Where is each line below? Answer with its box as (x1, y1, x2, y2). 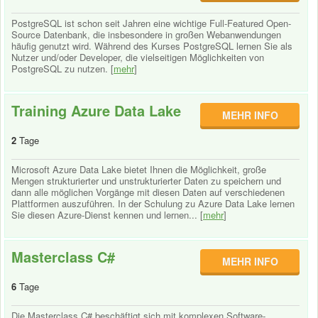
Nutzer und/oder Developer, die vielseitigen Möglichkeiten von (11, 50, 264, 64)
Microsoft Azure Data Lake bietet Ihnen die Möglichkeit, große (11, 163, 266, 176)
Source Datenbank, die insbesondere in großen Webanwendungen (11, 28, 281, 41)
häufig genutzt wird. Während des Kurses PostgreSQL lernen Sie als (11, 39, 292, 53)
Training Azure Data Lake (11, 100, 181, 121)
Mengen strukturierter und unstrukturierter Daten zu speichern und (11, 174, 281, 187)
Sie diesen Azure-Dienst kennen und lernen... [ (11, 208, 203, 221)
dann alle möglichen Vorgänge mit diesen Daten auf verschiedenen (11, 185, 285, 199)
